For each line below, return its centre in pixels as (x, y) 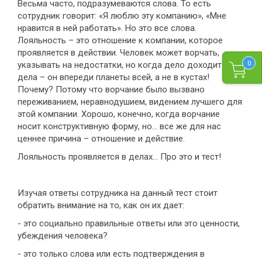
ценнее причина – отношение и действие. (101, 139)
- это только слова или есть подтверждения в (111, 254)
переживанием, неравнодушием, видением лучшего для (130, 102)
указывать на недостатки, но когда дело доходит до (126, 65)
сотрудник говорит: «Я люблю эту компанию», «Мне (122, 16)
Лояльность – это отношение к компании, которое (120, 41)
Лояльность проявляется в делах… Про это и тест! (119, 157)
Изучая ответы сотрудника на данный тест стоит (118, 193)
